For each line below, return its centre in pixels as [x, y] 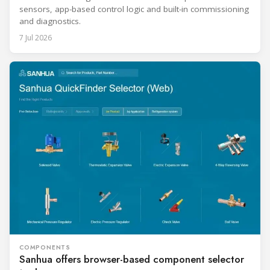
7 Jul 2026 [36, 38]
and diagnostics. [50, 21]
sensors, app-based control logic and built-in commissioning [134, 9]
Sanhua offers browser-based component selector [132, 259]
